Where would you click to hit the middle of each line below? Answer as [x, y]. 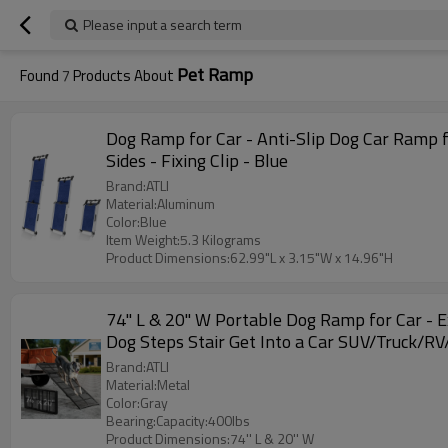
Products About [123, 75]
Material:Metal [148, 384]
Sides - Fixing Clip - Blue [197, 160]
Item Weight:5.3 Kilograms [183, 239]
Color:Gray [137, 402]
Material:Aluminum [160, 203]
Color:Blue [136, 221]
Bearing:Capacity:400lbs [178, 420]
